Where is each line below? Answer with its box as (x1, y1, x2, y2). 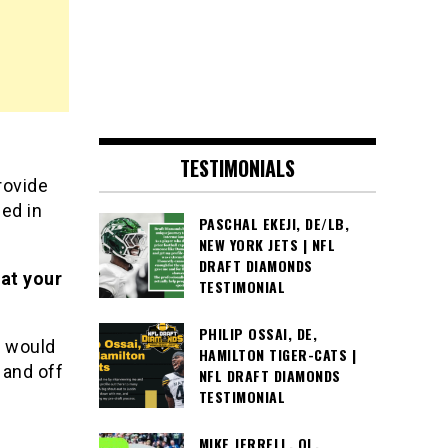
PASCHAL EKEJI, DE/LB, (198, 213, 349, 235)
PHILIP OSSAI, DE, (198, 323, 317, 345)
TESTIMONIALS (179, 153, 295, 184)
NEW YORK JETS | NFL (198, 234, 335, 256)
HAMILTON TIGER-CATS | (198, 344, 356, 366)
